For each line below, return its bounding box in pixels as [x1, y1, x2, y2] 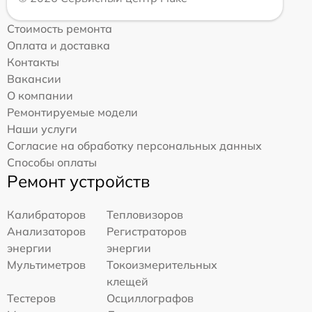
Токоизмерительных [107, 258, 218, 272]
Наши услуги [7, 122, 77, 136]
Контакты [7, 55, 59, 69]
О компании [7, 88, 73, 102]
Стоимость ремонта [7, 22, 112, 36]
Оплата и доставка [7, 38, 110, 52]
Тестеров [7, 291, 56, 305]
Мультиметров [7, 258, 86, 272]
